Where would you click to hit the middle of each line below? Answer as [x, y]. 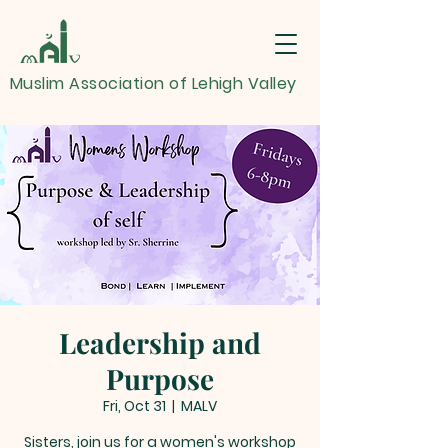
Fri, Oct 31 [134, 406]
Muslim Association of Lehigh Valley [153, 83]
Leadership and [160, 342]
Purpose [160, 378]
